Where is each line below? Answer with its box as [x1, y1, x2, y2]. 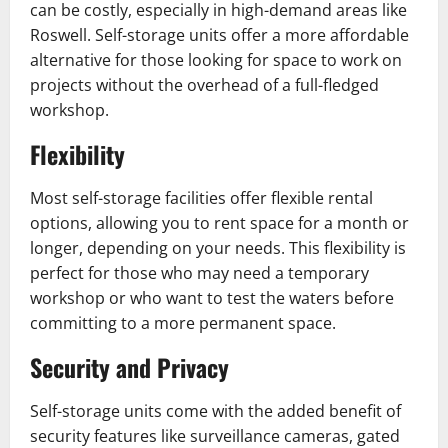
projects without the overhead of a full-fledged [30, 73, 379, 96]
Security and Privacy [30, 348, 229, 385]
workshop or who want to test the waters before [30, 286, 394, 309]
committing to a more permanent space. [30, 311, 336, 334]
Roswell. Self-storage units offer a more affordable [30, 23, 409, 46]
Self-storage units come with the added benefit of [30, 399, 401, 422]
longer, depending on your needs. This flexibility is [30, 236, 406, 259]
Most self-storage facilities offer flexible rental [30, 186, 373, 209]
